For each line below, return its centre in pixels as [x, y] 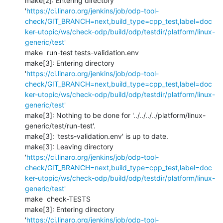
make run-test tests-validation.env [83, 52]
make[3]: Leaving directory [69, 146]
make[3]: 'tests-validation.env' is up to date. [97, 136]
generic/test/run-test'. [60, 125]
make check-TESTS [58, 199]
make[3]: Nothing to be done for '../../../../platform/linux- [115, 115]
